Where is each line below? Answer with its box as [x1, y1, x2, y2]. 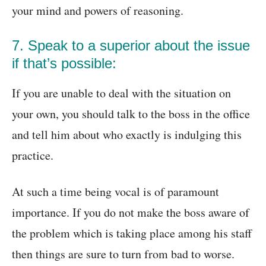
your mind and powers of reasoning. [12, 2, 183, 19]
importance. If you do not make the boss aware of [12, 204, 249, 221]
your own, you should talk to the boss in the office [12, 106, 250, 122]
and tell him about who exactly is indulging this [12, 126, 242, 143]
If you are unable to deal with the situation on [12, 85, 231, 102]
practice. [12, 147, 53, 164]
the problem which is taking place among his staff [12, 225, 252, 242]
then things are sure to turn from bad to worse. [12, 246, 235, 262]
